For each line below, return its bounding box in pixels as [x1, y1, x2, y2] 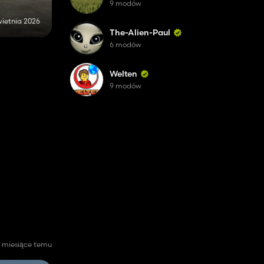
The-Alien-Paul [110, 27, 170, 38]
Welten [110, 68, 137, 79]
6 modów [110, 40, 141, 49]
